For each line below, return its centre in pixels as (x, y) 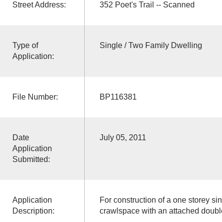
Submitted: (31, 159)
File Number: (35, 97)
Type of (25, 45)
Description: (33, 211)
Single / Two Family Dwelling (151, 45)
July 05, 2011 (123, 137)
